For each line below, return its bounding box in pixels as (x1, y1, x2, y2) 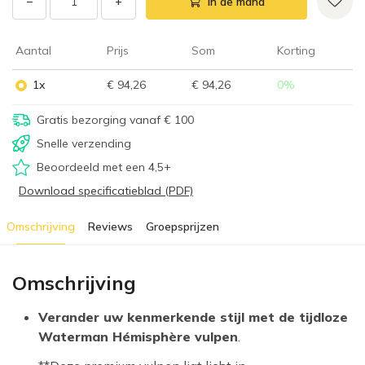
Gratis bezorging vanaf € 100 (37, 112, 194, 128)
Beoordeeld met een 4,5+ (37, 160, 171, 175)
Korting (277, 43, 315, 59)
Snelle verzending (37, 136, 131, 152)
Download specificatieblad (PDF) (19, 183, 193, 199)
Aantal (15, 43, 51, 59)
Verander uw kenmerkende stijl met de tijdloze (38, 309, 348, 326)
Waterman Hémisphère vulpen (38, 328, 238, 345)
